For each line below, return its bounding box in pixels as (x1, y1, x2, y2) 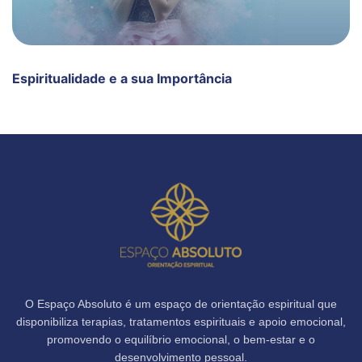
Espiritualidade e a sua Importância (12, 70, 232, 87)
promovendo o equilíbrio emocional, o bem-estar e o (47, 333, 315, 347)
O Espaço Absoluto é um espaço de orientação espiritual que (25, 297, 337, 311)
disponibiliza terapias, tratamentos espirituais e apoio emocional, (16, 315, 346, 329)
